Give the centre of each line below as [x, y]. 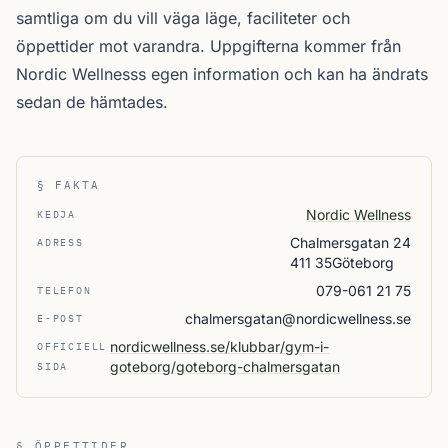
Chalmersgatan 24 [350, 242]
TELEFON [64, 290]
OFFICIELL [72, 346]
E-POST [60, 318]
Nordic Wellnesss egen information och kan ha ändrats [222, 74]
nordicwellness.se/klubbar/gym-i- [220, 346]
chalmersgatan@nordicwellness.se [298, 318]
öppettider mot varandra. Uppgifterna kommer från [208, 46]
